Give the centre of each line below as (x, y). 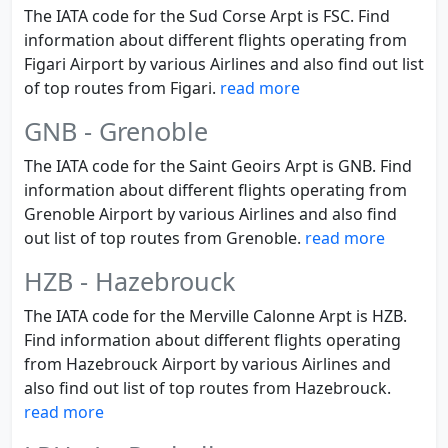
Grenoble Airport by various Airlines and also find (210, 214)
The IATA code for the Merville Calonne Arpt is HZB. (215, 316)
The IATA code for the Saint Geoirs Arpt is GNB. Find (218, 166)
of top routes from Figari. (122, 88)
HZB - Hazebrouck (129, 281)
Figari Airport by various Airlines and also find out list (224, 64)
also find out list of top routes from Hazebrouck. (207, 388)
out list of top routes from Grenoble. (164, 238)
